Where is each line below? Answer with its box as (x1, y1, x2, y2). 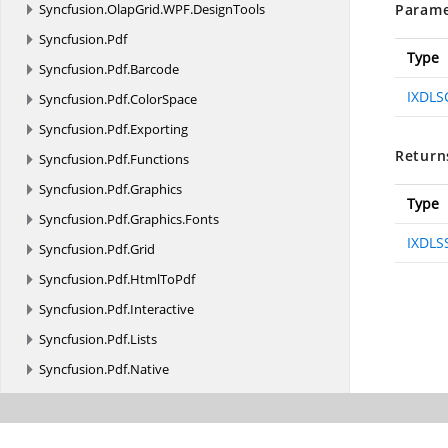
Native (130, 360, 169, 378)
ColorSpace (130, 90, 197, 108)
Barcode (130, 60, 179, 78)
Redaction (130, 420, 190, 438)
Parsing (130, 390, 174, 408)
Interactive (130, 300, 194, 318)
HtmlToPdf (130, 270, 195, 288)
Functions (130, 150, 189, 168)
